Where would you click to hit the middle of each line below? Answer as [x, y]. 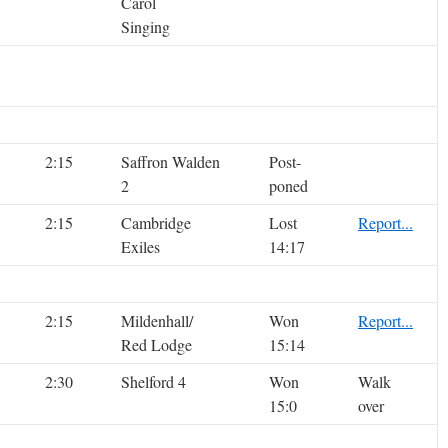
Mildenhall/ [157, 321]
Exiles [140, 247]
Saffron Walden [170, 162]
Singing [145, 27]
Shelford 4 [153, 382]
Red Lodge [156, 345]
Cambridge [156, 223]
